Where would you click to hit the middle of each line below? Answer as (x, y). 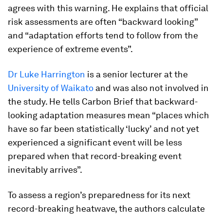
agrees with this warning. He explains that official (108, 8)
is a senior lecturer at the (136, 74)
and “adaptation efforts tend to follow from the (103, 36)
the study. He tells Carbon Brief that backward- (103, 102)
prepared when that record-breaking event (95, 156)
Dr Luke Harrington (46, 74)
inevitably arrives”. (45, 170)
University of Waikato (51, 88)
